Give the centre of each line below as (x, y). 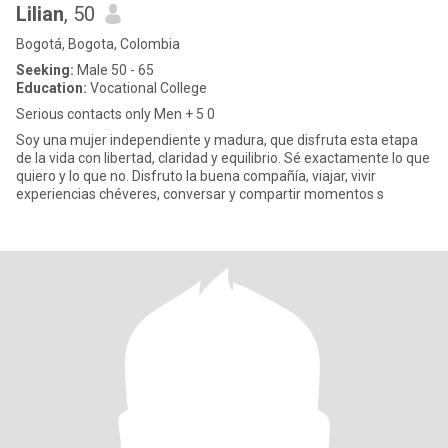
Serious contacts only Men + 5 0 (115, 114)
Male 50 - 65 (114, 70)
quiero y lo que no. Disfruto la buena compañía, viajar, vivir (74, 176)
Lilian (40, 14)
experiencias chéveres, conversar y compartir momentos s (200, 194)
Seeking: (45, 70)
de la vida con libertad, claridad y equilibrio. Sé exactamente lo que (223, 158)
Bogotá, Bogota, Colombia (98, 44)
